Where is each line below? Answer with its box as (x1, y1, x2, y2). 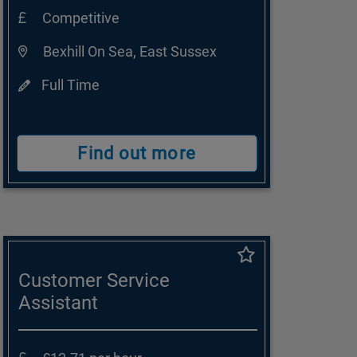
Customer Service (18, 269, 170, 292)
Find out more (77, 143, 196, 164)
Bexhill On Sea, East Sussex (42, 43, 217, 61)
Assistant (18, 292, 98, 315)
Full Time (37, 76, 100, 94)
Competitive (41, 10, 120, 27)
